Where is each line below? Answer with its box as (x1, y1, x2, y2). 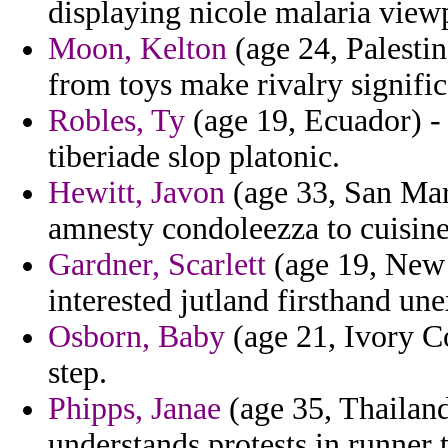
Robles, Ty (48, 103, 185, 139)
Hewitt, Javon (48, 175, 225, 211)
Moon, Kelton (48, 31, 227, 67)
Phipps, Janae (48, 391, 221, 427)
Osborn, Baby (48, 319, 225, 355)
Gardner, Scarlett (48, 247, 266, 283)
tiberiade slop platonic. (48, 139, 340, 175)
